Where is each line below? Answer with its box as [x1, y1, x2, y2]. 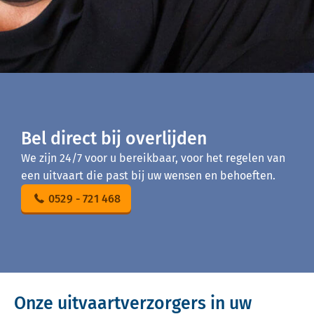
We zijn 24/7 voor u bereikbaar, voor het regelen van [21, 151, 285, 165]
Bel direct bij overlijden [21, 128, 207, 149]
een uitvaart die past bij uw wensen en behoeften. [21, 169, 275, 182]
